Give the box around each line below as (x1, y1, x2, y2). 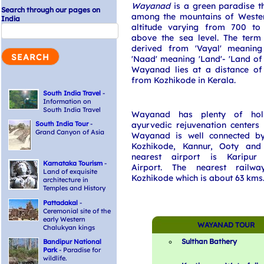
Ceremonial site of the (43, 207, 111, 215)
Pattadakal (43, 199, 78, 207)
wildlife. (43, 254, 67, 262)
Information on (43, 97, 91, 105)
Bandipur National (43, 237, 101, 246)
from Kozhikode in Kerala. (131, 75, 236, 85)
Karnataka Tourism (43, 159, 103, 167)
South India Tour (35, 120, 88, 128)
